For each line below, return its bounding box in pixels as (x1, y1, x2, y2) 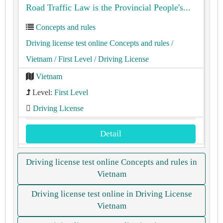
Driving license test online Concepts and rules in (26, 157, 197, 167)
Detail (100, 129, 121, 138)
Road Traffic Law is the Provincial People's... (26, 2, 191, 12)
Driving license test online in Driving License (31, 189, 192, 199)
